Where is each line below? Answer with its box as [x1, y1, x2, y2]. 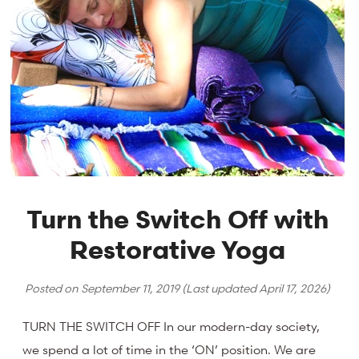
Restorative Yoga [70, 234, 286, 266]
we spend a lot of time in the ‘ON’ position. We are [22, 341, 317, 357]
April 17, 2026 [259, 280, 327, 296]
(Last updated [179, 280, 260, 296]
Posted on [25, 280, 82, 296]
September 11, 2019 [81, 280, 180, 296]
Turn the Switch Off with [26, 204, 329, 236]
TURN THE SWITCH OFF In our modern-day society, [22, 317, 321, 334]
